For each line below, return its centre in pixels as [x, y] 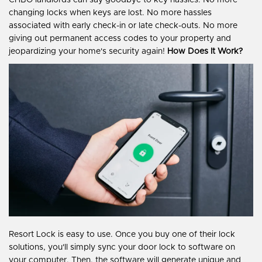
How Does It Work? [205, 52]
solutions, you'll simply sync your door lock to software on [122, 248]
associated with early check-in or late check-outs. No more [123, 26]
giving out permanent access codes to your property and [120, 39]
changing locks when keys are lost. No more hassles [110, 13]
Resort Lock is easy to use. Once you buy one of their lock [122, 235]
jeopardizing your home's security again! [88, 52]
